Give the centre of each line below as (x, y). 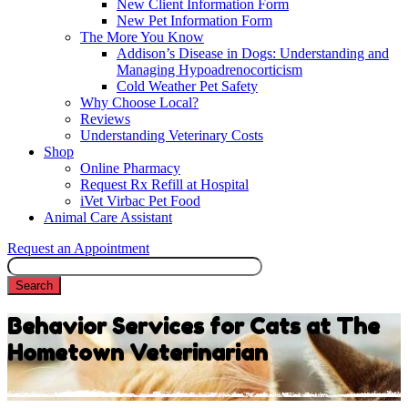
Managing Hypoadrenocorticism (209, 70)
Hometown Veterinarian (138, 353)
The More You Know (142, 37)
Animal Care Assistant (108, 218)
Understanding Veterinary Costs (172, 136)
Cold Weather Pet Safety (187, 87)
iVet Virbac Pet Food (140, 201)
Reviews (105, 119)
